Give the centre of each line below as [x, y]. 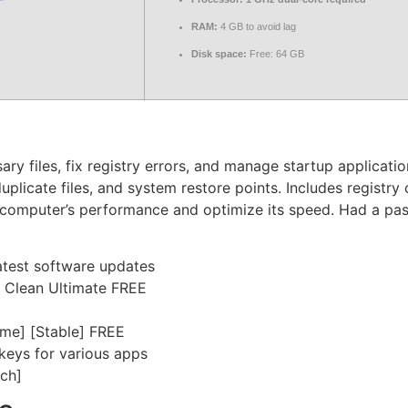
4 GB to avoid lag [257, 26]
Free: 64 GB [275, 54]
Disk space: [219, 54]
